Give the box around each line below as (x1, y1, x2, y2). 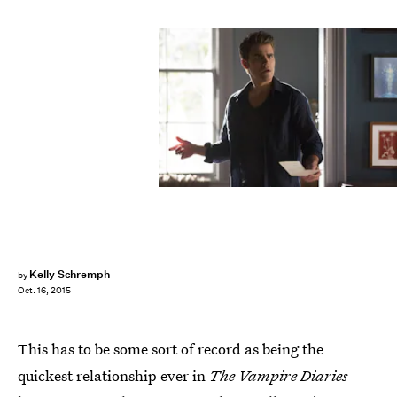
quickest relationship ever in (18, 365, 209, 385)
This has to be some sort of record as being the (18, 339, 323, 359)
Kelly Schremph (28, 267, 111, 282)
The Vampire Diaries (209, 365, 348, 385)
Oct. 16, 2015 (18, 284, 71, 297)
